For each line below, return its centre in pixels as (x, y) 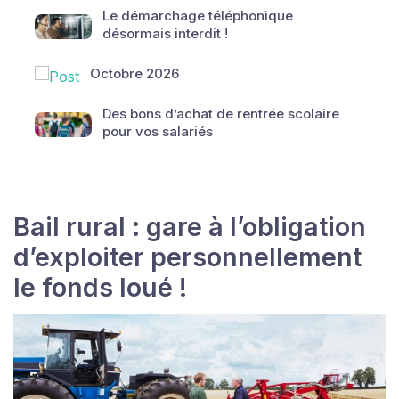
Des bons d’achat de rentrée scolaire (221, 113)
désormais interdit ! (165, 33)
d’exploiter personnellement (187, 257)
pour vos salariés (158, 131)
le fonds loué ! (100, 287)
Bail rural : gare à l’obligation (190, 227)
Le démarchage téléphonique (198, 16)
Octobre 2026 (134, 73)
